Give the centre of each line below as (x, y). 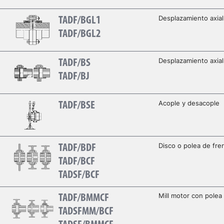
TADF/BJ (74, 76)
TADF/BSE (76, 105)
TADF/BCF (76, 161)
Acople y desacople (189, 103)
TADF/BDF (77, 148)
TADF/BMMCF (83, 198)
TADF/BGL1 (79, 20)
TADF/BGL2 (79, 34)
